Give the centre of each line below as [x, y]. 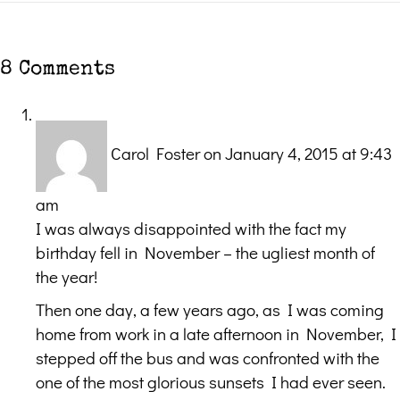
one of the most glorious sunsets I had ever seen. [211, 381]
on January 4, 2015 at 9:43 [298, 154]
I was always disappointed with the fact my [191, 228]
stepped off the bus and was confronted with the [208, 357]
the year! [67, 276]
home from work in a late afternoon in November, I [216, 333]
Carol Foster [155, 154]
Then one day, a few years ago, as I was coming [210, 309]
